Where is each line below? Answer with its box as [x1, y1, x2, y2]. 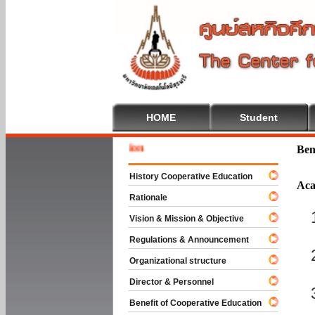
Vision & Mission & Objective [117, 214, 244, 224]
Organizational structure [117, 256, 226, 266]
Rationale [117, 193, 167, 202]
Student [240, 112, 278, 123]
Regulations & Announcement [117, 235, 249, 245]
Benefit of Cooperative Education [117, 298, 262, 308]
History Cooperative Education [117, 172, 252, 181]
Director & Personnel [117, 277, 214, 287]
